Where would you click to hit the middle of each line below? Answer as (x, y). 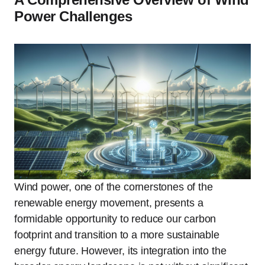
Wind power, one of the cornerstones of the (114, 187)
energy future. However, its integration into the (120, 251)
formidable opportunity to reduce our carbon (115, 219)
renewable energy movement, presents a (109, 203)
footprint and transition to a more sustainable (117, 235)
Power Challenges (73, 16)
